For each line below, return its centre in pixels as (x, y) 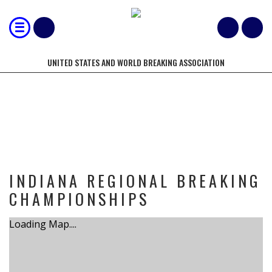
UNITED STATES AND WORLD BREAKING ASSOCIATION (136, 62)
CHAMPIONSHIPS (79, 199)
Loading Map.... (43, 224)
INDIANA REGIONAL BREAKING (135, 181)
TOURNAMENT (136, 107)
